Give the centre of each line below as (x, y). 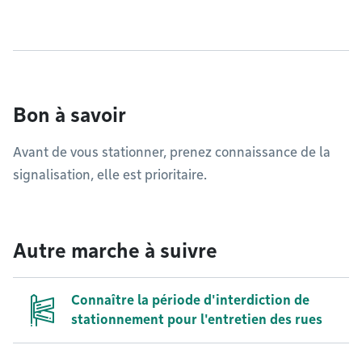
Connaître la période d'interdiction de (190, 300)
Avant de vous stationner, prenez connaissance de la (172, 152)
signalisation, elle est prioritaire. (110, 175)
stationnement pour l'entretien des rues (197, 320)
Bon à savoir (69, 115)
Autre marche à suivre (115, 251)
